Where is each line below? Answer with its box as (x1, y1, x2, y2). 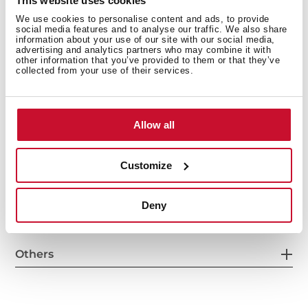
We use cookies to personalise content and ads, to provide (16, 14, 269, 24)
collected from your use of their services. (16, 65, 193, 76)
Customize (120, 159, 173, 171)
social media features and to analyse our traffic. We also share (16, 24, 287, 34)
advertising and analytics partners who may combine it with (16, 45, 271, 55)
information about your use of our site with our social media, (16, 34, 275, 45)
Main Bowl (15, 100, 76, 114)
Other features (15, 174, 99, 188)
